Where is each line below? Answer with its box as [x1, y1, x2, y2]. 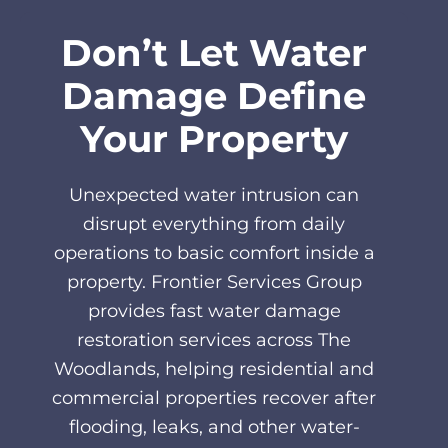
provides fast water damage [87, 300, 341, 323]
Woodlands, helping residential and [54, 358, 374, 381]
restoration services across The [77, 329, 351, 352]
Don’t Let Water [61, 31, 367, 76]
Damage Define [62, 74, 366, 119]
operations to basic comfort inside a [53, 242, 375, 265]
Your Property [80, 117, 348, 162]
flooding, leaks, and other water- [68, 416, 360, 439]
